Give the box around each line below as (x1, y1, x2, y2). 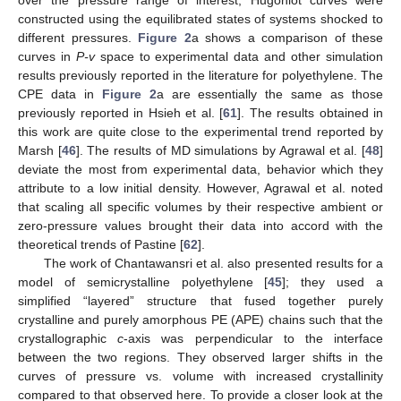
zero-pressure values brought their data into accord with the (18, 218, 383, 234)
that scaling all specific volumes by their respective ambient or (18, 200, 383, 215)
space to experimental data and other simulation (94, 49, 384, 64)
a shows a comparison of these (191, 30, 383, 46)
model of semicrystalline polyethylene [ (18, 275, 269, 290)
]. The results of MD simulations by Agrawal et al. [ (75, 143, 366, 158)
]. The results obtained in (237, 106, 383, 121)
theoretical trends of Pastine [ (18, 237, 183, 252)
